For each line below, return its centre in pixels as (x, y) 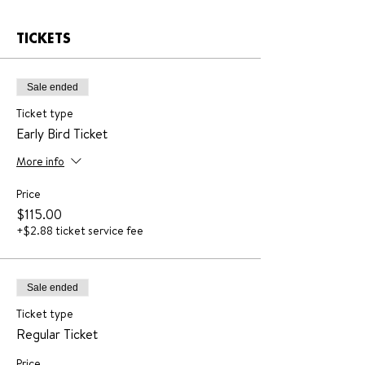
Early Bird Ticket (62, 134)
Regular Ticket (57, 334)
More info (40, 162)
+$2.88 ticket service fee (80, 231)
